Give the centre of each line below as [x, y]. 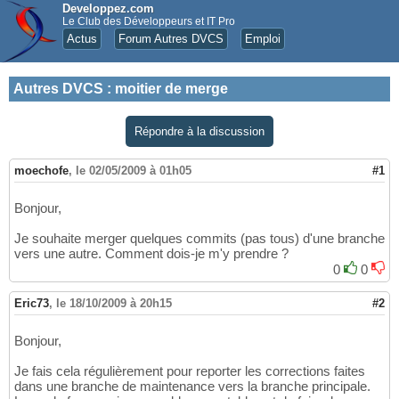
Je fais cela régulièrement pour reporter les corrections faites [190, 371]
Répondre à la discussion [199, 131]
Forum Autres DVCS [171, 39]
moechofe [41, 171]
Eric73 [32, 304]
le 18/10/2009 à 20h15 [114, 304]
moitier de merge [171, 89]
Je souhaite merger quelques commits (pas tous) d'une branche [199, 239]
